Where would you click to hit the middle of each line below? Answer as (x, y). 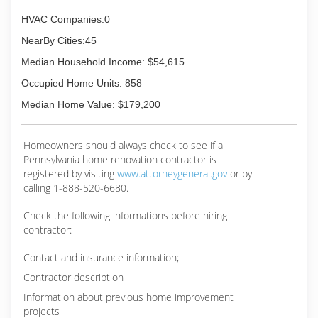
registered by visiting (70, 174)
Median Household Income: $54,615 (103, 62)
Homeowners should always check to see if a (123, 145)
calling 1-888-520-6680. (76, 188)
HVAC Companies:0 (66, 19)
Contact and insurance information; (101, 257)
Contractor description (73, 277)
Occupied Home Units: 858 (82, 83)
